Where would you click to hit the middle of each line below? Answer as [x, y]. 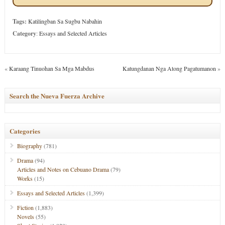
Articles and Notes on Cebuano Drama [63, 169]
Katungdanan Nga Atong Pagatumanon [170, 68]
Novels [25, 216]
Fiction [25, 207]
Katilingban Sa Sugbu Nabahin [65, 21]
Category [24, 33]
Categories [25, 131]
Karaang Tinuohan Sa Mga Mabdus [51, 68]
